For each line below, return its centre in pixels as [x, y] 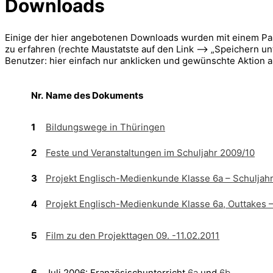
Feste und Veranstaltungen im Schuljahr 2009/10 [150, 152]
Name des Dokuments [94, 95]
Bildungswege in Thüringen [105, 127]
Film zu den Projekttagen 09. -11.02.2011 [133, 235]
